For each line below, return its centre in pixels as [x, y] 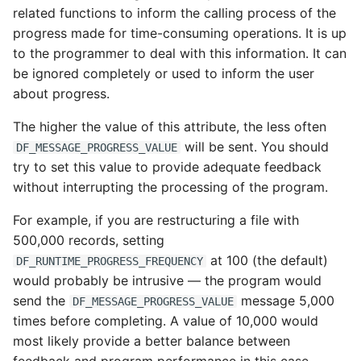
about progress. [61, 93]
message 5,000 [286, 301]
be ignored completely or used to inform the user [164, 73]
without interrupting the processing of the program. [170, 187]
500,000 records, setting [89, 240]
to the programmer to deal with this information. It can [180, 53]
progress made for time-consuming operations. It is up [180, 33]
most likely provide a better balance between [151, 341]
